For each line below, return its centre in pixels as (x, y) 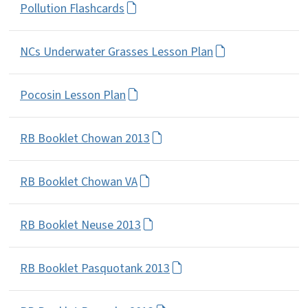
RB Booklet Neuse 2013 (80, 225)
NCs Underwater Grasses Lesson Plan (117, 52)
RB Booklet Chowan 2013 (85, 138)
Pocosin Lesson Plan (73, 95)
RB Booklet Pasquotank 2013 (95, 268)
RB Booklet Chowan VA (79, 181)
